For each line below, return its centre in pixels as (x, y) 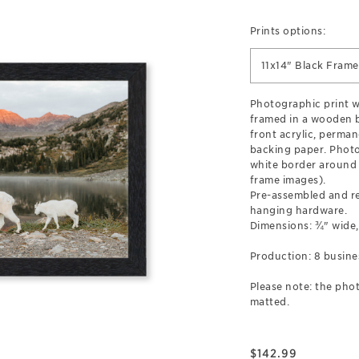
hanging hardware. (298, 210)
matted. (269, 302)
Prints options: (287, 31)
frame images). (288, 180)
